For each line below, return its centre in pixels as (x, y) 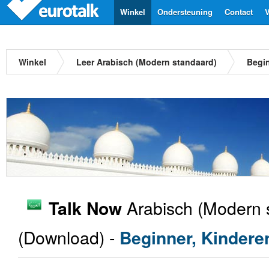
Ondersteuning (185, 12)
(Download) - (69, 237)
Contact (239, 12)
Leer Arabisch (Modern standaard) (147, 62)
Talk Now (85, 208)
